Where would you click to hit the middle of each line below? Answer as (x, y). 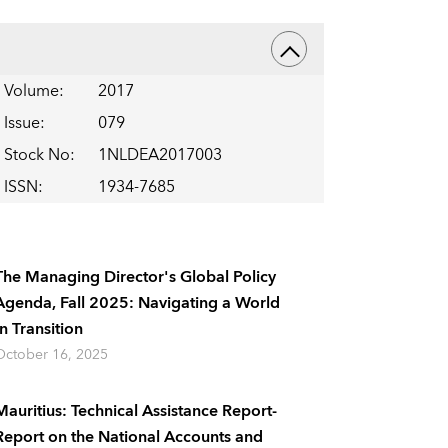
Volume (31, 91)
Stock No (36, 155)
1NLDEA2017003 (159, 155)
